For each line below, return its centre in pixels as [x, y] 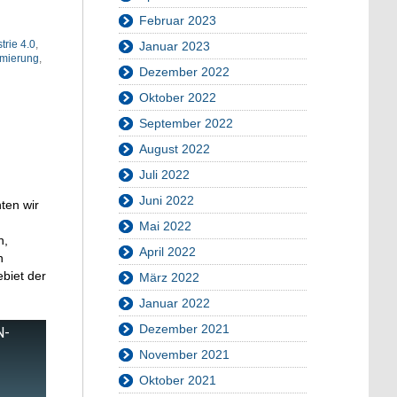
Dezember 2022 [184, 72]
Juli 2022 [164, 175]
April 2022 [167, 252]
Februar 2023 [178, 21]
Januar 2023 [175, 47]
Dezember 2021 [184, 329]
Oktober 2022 [178, 98]
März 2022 [169, 278]
